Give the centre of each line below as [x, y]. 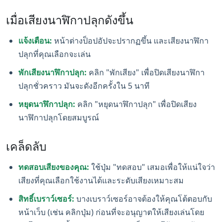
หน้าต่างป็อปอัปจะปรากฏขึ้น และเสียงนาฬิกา [130, 41]
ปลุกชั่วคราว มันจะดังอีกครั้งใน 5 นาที [84, 86]
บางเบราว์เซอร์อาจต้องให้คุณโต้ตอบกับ [143, 199]
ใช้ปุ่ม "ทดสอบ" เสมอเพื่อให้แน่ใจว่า [152, 167]
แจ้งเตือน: [35, 41]
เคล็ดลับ [26, 146]
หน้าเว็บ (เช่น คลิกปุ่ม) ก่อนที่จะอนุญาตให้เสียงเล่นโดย [111, 212]
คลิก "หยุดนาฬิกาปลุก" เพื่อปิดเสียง [136, 104]
